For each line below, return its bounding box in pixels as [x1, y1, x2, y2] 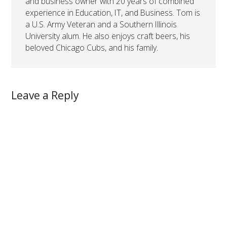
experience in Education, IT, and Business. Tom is [25, 7, 201, 18]
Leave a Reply [11, 88, 80, 102]
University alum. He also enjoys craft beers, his [25, 30, 191, 42]
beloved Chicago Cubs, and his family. [25, 42, 159, 53]
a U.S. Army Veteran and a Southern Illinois [25, 19, 177, 30]
